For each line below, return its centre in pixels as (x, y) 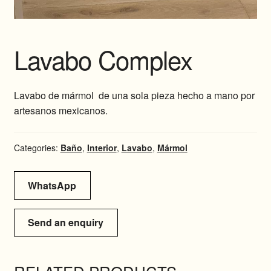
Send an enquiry (66, 223)
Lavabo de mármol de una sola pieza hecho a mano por (134, 96)
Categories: (37, 147)
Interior (102, 147)
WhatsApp (52, 185)
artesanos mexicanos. (60, 111)
